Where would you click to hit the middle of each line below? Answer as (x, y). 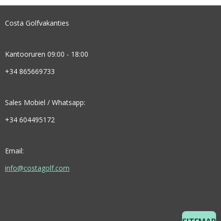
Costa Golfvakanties (37, 23)
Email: (14, 151)
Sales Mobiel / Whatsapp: (45, 103)
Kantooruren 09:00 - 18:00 (47, 54)
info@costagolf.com (37, 168)
